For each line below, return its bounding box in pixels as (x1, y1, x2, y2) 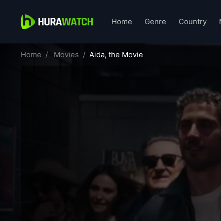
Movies (53, 50, 79, 59)
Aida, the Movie (89, 50, 143, 59)
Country (179, 17, 207, 26)
